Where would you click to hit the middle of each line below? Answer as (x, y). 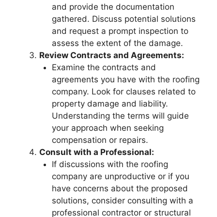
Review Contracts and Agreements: (112, 55)
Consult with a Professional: (97, 152)
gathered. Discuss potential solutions (124, 19)
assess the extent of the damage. (117, 43)
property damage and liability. (110, 103)
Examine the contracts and (104, 67)
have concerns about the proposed (120, 188)
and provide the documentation (113, 7)
